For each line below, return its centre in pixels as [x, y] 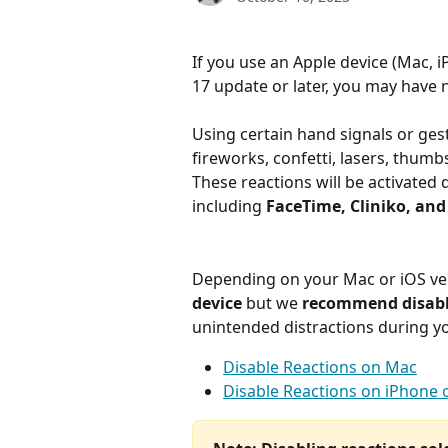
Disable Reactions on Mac [320, 366]
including [229, 206]
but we [274, 302]
